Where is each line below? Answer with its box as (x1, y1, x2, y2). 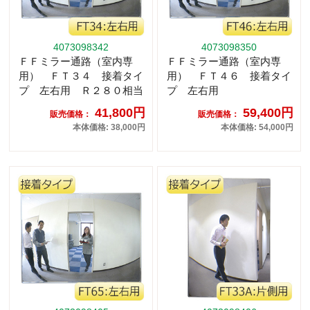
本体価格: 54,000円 (221, 122, 293, 133)
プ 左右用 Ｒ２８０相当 (19, 84, 143, 97)
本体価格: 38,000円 (73, 122, 145, 133)
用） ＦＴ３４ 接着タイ (19, 70, 143, 82)
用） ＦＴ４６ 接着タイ (167, 70, 291, 82)
